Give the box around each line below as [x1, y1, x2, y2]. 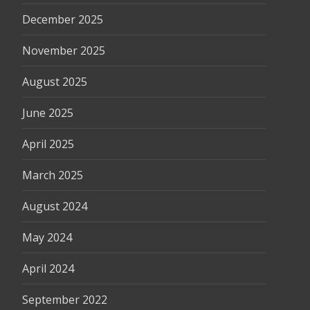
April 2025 [22, 136, 74, 152]
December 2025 [22, 12, 103, 27]
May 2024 [22, 230, 72, 245]
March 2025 [22, 167, 83, 183]
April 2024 [22, 261, 74, 276]
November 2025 [22, 43, 105, 58]
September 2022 [22, 292, 107, 307]
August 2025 [22, 74, 87, 89]
